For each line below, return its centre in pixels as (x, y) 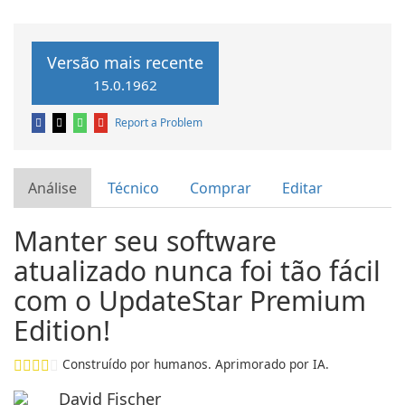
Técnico (133, 188)
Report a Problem (159, 122)
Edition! (62, 330)
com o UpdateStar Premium (190, 301)
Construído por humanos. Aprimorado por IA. (196, 364)
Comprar (221, 188)
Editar (302, 188)
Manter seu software (145, 241)
